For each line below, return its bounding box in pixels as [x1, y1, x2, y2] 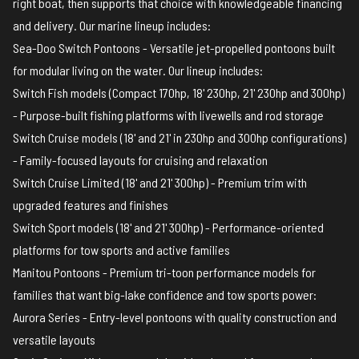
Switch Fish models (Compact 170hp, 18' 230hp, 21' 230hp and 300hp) [13, 85, 345, 101]
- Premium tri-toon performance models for [100, 264, 316, 280]
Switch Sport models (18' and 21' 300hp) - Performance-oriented [13, 220, 324, 236]
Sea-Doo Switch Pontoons [13, 40, 140, 56]
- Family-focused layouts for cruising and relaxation [13, 152, 268, 168]
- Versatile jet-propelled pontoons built [140, 40, 335, 56]
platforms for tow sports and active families [13, 242, 230, 258]
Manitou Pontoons [13, 264, 100, 280]
